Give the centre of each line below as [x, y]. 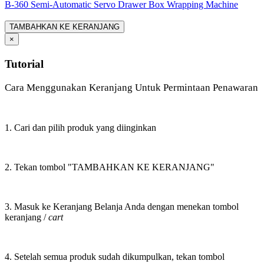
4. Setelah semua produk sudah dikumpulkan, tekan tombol [115, 256]
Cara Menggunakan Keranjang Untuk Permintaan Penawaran [131, 87]
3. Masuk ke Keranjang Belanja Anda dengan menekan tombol [122, 206]
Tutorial [24, 64]
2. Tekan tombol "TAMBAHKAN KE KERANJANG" [110, 167]
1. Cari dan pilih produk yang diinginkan [80, 127]
